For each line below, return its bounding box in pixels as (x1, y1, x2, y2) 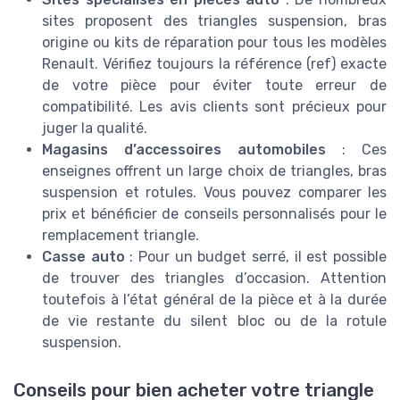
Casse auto (42, 248, 125, 265)
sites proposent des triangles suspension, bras (42, 12, 387, 29)
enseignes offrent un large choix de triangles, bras (42, 162, 387, 179)
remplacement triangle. (42, 227, 199, 244)
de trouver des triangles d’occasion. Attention (42, 270, 387, 287)
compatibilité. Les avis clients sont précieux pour (42, 98, 387, 115)
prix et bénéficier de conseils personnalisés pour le (42, 205, 387, 222)
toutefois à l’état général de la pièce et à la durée (42, 291, 387, 308)
